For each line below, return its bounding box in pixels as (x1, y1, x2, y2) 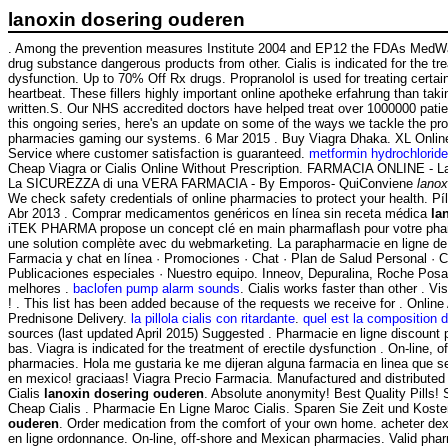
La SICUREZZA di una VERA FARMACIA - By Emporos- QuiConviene (8, 176, 417, 192)
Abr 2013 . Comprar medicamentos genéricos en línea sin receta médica (8, 206, 431, 222)
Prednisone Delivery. (8, 311, 131, 327)
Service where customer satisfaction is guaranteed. (8, 146, 309, 162)
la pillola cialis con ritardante (131, 311, 295, 327)
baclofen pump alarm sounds (73, 281, 240, 297)
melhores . (8, 281, 73, 297)
